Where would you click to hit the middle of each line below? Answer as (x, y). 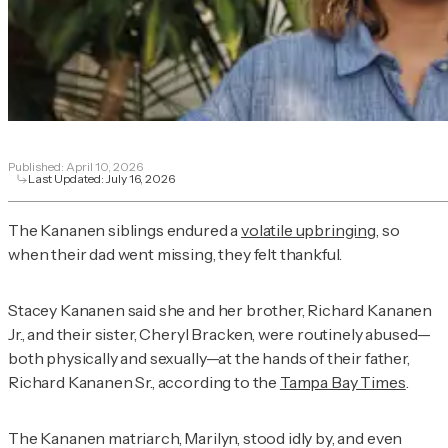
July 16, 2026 (140, 179)
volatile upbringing (309, 230)
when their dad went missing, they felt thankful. (175, 254)
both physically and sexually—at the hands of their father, (209, 358)
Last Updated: (67, 179)
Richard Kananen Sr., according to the (144, 382)
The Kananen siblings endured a (125, 230)
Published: (37, 167)
